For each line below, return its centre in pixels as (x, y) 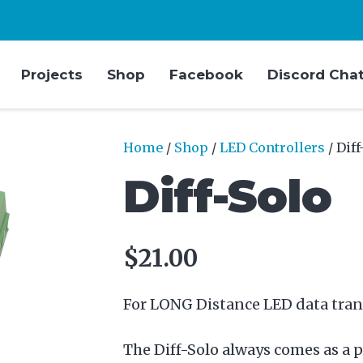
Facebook (207, 75)
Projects (52, 75)
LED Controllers (272, 147)
